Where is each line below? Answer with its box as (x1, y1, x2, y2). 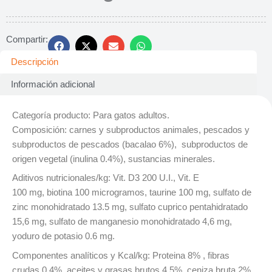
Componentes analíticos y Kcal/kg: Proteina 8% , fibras (12, 250, 229, 260)
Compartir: (6, 34, 48, 44)
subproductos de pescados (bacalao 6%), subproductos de (12, 140, 248, 149)
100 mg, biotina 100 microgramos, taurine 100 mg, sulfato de (12, 188, 251, 198)
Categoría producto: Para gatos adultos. (12, 110, 169, 120)
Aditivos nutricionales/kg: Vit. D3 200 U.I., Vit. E (12, 173, 199, 183)
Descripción (10, 56, 58, 67)
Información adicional (10, 80, 95, 90)
